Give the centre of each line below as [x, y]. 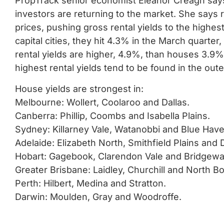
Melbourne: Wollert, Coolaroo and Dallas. [102, 102]
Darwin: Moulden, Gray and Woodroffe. [98, 196]
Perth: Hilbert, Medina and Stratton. [90, 183]
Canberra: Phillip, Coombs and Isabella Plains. [112, 115]
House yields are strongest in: [79, 88]
